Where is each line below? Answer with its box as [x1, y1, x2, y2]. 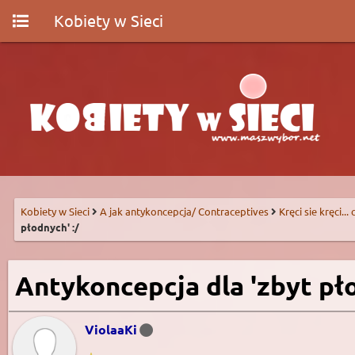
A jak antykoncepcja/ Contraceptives [100, 204, 269, 218]
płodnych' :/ [21, 219, 79, 234]
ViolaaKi [85, 320, 137, 338]
